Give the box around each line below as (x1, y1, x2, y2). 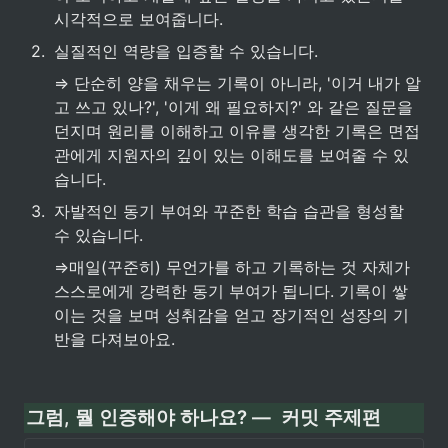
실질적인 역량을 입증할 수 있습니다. (54, 41, 318, 61)
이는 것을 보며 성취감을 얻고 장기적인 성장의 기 (54, 305, 409, 325)
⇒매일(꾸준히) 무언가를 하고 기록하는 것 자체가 (54, 257, 410, 277)
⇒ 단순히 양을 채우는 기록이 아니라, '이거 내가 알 (54, 73, 421, 93)
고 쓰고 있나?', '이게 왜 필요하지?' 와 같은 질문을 (54, 97, 413, 117)
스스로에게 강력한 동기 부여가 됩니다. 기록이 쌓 (54, 281, 408, 301)
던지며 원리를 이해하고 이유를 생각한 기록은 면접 (54, 121, 420, 141)
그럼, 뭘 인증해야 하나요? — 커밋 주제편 (26, 406, 381, 429)
